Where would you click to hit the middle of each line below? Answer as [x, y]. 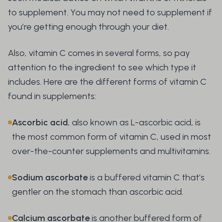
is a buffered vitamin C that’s [147, 178]
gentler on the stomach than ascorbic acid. [98, 192]
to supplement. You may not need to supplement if [110, 13]
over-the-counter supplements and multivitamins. [112, 151]
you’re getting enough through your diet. [89, 27]
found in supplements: [52, 96]
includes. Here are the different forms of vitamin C [107, 82]
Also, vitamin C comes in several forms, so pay [99, 53]
